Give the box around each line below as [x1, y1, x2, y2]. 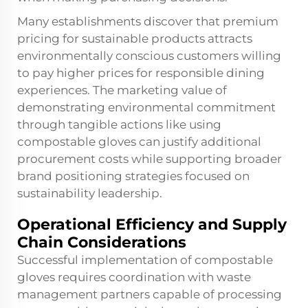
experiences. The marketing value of [17, 83, 227, 98]
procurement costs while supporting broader [17, 152, 282, 166]
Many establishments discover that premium [17, 14, 278, 29]
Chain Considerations [17, 233, 186, 252]
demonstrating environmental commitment [17, 100, 276, 115]
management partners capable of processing [17, 287, 282, 302]
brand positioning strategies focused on [17, 169, 250, 184]
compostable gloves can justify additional [17, 135, 261, 149]
